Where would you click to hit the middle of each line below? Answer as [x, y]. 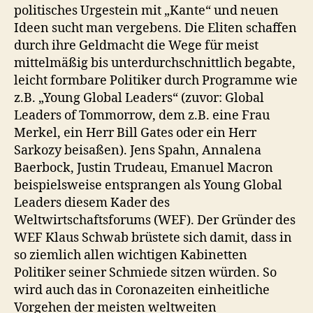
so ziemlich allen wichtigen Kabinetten [131, 255]
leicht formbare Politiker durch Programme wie [156, 81]
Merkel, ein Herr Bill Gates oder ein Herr [135, 133]
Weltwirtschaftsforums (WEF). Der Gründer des [155, 220]
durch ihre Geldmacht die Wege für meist [136, 46]
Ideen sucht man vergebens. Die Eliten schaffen [155, 28]
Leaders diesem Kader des [92, 203]
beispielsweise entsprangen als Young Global [148, 185]
